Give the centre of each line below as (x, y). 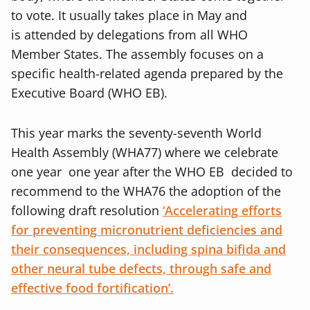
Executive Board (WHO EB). (89, 93)
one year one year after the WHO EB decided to (152, 172)
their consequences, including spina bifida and (148, 249)
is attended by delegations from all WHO (129, 35)
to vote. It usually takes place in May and (129, 16)
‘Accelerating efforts (222, 211)
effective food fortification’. (92, 288)
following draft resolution (87, 211)
